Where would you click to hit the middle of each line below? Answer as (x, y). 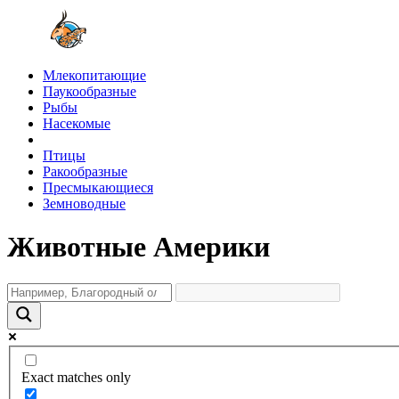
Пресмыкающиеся (98, 187)
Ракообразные (85, 171)
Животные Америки (138, 247)
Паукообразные (90, 91)
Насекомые (77, 123)
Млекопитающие (94, 75)
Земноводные (84, 204)
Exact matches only (76, 378)
